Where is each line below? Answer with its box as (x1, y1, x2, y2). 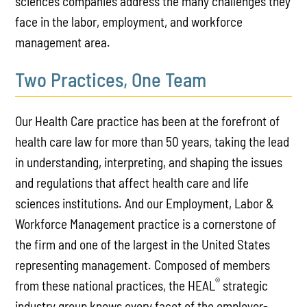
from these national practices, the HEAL (15, 278, 216, 294)
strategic (220, 278, 269, 294)
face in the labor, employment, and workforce (15, 13, 243, 29)
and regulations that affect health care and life (15, 175, 249, 191)
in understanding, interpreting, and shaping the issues (15, 154, 283, 171)
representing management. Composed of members (15, 257, 271, 273)
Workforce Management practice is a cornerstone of (15, 216, 277, 232)
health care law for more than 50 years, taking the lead (15, 134, 290, 150)
